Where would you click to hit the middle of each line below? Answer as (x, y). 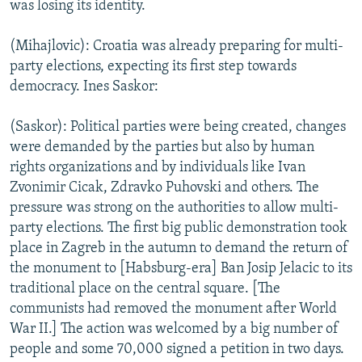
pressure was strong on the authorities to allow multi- (174, 208)
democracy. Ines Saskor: (84, 86)
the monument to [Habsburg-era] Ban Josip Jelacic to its (181, 268)
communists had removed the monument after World (173, 309)
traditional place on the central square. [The (145, 288)
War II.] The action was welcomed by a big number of (174, 329)
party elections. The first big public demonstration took (179, 228)
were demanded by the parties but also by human (162, 147)
